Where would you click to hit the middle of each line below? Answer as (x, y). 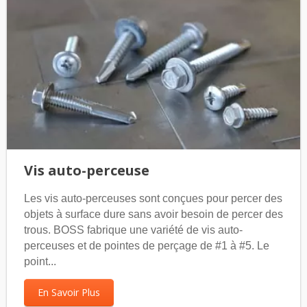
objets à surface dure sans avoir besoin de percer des (153, 214)
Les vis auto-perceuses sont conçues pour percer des (153, 199)
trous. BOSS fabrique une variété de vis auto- (133, 230)
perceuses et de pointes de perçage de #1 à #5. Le (147, 246)
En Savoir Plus (69, 293)
